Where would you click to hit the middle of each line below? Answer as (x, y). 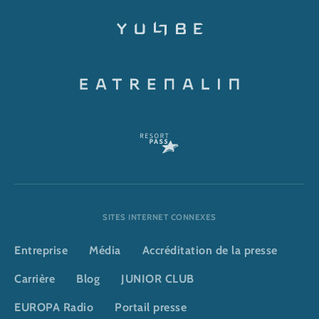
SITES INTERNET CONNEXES (159, 218)
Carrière (35, 279)
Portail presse (151, 308)
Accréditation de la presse (210, 251)
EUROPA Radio (54, 308)
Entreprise (41, 251)
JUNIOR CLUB (158, 279)
